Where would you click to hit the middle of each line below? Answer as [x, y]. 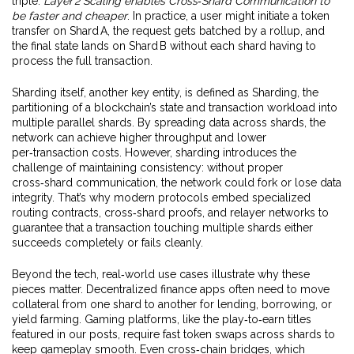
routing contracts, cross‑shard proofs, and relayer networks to [170, 213]
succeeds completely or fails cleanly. [107, 243]
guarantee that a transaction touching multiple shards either [162, 228]
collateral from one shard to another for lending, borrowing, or [172, 304]
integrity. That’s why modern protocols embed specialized [161, 198]
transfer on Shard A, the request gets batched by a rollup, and [168, 31]
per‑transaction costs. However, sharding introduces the [154, 153]
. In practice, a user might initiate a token [228, 16]
